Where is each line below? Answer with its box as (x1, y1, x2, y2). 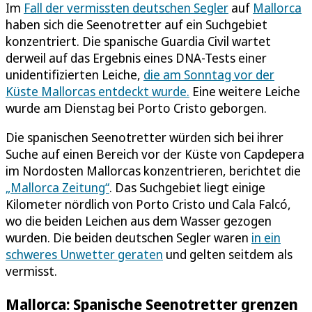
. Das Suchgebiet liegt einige (109, 178, 265, 196)
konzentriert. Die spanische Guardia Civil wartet (6, 32, 271, 49)
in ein (251, 228, 281, 246)
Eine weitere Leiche (189, 82, 300, 100)
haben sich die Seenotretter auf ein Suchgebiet (6, 15, 267, 33)
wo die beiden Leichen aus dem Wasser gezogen (6, 212, 272, 229)
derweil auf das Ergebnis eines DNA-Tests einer (6, 49, 267, 66)
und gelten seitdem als (163, 245, 292, 263)
